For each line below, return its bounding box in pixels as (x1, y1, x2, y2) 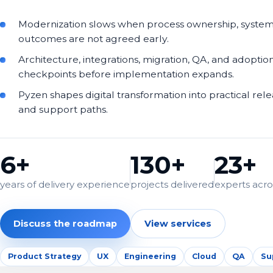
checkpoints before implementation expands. (18, 68, 234, 80)
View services (144, 218, 211, 229)
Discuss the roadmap (13, 218, 117, 229)
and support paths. (18, 104, 108, 115)
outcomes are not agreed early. (18, 33, 169, 44)
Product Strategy (8, 252, 81, 261)
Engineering (124, 252, 176, 261)
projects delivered (130, 179, 214, 190)
